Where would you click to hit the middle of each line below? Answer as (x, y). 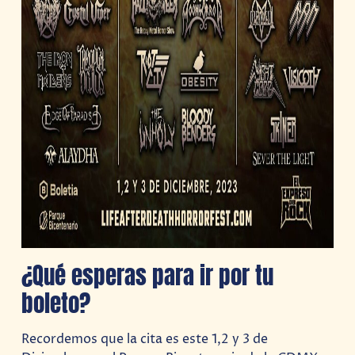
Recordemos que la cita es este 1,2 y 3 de (145, 339)
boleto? (56, 303)
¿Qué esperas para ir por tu (148, 275)
